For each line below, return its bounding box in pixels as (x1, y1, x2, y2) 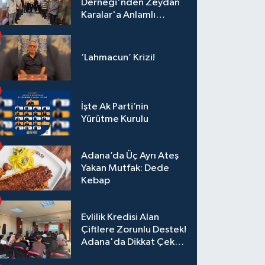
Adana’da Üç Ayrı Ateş (81, 150, 179, 161)
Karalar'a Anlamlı (81, 9, 156, 20)
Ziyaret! (81, 22, 117, 33)
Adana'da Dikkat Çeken (81, 237, 186, 247)
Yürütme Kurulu (81, 114, 149, 124)
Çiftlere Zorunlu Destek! (81, 224, 187, 235)
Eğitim (81, 249, 111, 260)
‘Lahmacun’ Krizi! (81, 53, 156, 63)
